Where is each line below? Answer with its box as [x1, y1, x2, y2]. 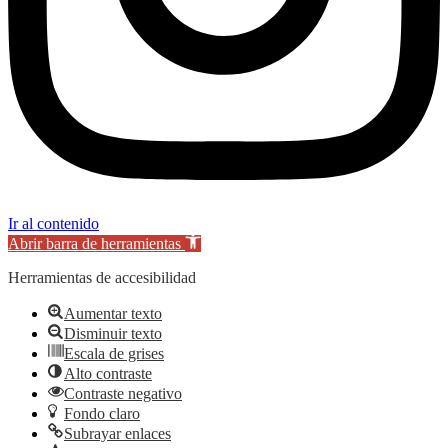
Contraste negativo [64, 385, 182, 403]
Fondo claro [64, 405, 140, 423]
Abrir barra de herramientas [8, 235, 181, 253]
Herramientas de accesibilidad [8, 269, 196, 287]
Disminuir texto [64, 325, 162, 343]
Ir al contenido [8, 215, 99, 233]
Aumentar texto [64, 305, 162, 323]
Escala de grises [64, 345, 164, 363]
